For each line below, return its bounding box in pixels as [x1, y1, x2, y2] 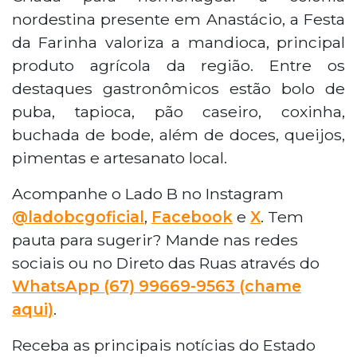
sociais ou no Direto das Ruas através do [12, 253, 320, 273]
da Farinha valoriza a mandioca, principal [12, 32, 345, 52]
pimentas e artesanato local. [12, 147, 227, 167]
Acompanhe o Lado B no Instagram [12, 183, 284, 203]
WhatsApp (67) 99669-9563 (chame [12, 276, 301, 296]
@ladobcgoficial [12, 206, 144, 226]
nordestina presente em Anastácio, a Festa [12, 9, 345, 29]
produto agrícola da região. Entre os [12, 55, 345, 75]
